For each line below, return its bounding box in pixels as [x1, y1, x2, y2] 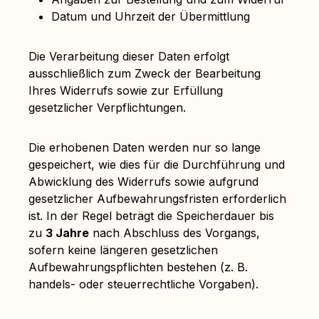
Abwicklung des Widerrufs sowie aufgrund [28, 174, 258, 189]
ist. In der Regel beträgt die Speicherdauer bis [28, 209, 274, 223]
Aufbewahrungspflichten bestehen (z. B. [28, 260, 248, 274]
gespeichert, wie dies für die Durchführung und [28, 157, 285, 172]
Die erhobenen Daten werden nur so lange [28, 140, 261, 155]
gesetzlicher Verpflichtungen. [28, 100, 186, 115]
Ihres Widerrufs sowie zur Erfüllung [28, 83, 223, 98]
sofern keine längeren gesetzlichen [28, 243, 218, 257]
